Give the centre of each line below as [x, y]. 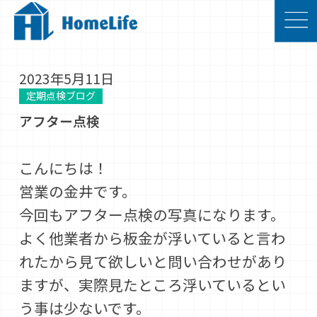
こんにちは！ [64, 168]
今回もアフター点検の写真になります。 [152, 215]
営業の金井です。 [78, 191]
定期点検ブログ [61, 96]
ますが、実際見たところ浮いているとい [153, 285]
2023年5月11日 [67, 79]
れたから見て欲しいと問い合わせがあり [153, 261]
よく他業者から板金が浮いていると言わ [153, 238]
